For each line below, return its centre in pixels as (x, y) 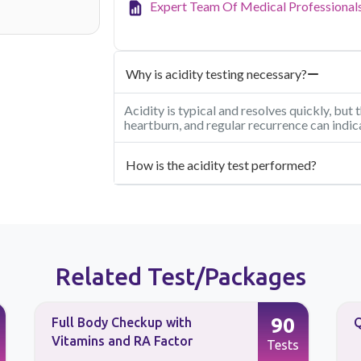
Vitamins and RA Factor (122, 340)
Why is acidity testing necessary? (216, 73)
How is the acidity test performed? (221, 164)
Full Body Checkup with (121, 322)
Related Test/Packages (180, 276)
